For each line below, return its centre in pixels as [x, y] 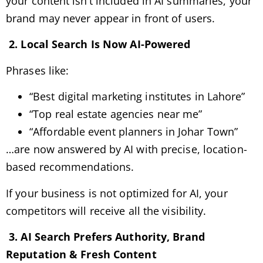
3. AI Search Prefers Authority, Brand [105, 236]
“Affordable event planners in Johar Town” [134, 132]
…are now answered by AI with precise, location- [127, 149]
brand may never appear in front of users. [111, 18]
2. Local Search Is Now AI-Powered [98, 44]
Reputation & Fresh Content [81, 254]
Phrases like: [38, 70]
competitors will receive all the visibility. [106, 210]
